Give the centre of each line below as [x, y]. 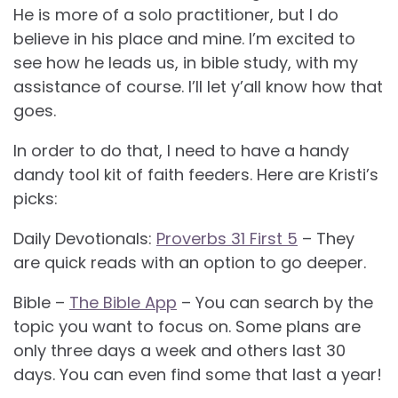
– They [326, 238]
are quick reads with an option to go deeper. [190, 262]
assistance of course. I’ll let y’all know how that [198, 86]
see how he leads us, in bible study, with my [186, 62]
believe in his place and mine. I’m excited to [184, 38]
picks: [36, 198]
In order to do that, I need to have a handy [181, 150]
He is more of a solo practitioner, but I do [176, 14]
